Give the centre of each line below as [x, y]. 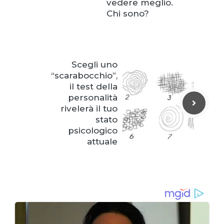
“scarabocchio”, [84, 76]
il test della [93, 87]
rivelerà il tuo [89, 109]
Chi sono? [128, 14]
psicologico [93, 131]
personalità [93, 98]
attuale [102, 142]
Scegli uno [94, 65]
